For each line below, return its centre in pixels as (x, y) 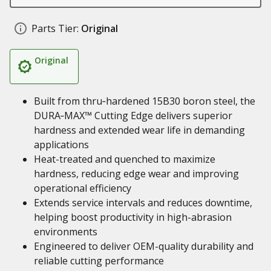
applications (61, 145)
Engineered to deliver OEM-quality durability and (144, 246)
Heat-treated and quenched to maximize (125, 159)
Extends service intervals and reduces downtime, (143, 203)
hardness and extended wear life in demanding (139, 130)
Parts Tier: (55, 28)
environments (66, 232)
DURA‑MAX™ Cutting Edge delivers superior (133, 116)
